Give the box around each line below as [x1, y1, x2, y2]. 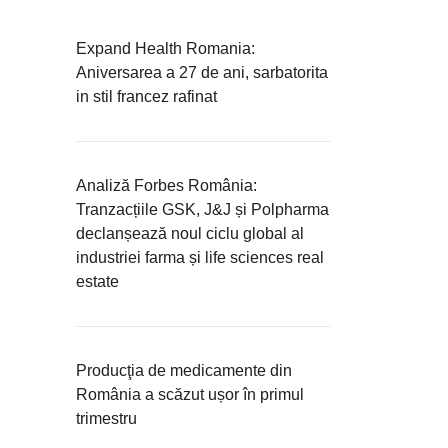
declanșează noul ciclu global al [76, 225, 304, 243]
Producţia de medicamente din [76, 362, 292, 380]
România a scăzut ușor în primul [76, 386, 304, 404]
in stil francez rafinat [76, 88, 217, 106]
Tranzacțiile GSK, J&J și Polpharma [76, 201, 329, 219]
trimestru [76, 410, 137, 428]
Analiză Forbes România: [76, 177, 257, 195]
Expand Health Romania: [76, 40, 255, 58]
